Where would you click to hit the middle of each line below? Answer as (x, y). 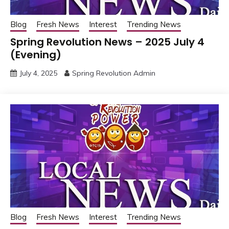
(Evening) (36, 54)
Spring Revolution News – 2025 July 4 (107, 42)
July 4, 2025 (38, 73)
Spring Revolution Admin (114, 73)
